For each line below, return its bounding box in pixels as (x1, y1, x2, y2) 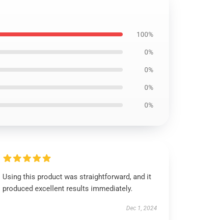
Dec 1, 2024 (126, 205, 157, 212)
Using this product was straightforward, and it (2, 172, 152, 181)
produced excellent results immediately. (2, 184, 133, 193)
